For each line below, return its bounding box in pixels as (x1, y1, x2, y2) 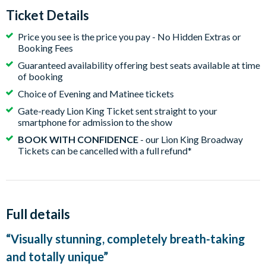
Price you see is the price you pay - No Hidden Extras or (18, 31, 241, 42)
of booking (18, 71, 63, 82)
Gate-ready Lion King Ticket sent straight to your (18, 105, 217, 116)
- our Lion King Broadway (138, 134, 243, 145)
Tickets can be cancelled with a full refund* (18, 145, 192, 156)
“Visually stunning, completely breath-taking (6, 232, 245, 246)
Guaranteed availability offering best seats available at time (18, 59, 260, 71)
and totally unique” (6, 249, 108, 264)
